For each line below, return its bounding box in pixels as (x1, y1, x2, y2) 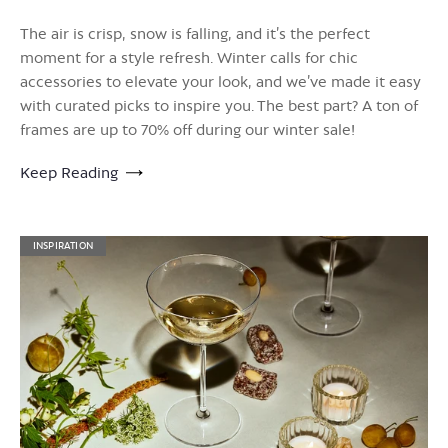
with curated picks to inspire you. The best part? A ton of (20, 95, 418, 115)
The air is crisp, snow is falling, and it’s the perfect (20, 23, 370, 43)
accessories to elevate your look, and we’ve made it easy (20, 71, 421, 91)
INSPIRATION (32, 239, 94, 251)
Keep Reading (20, 162, 118, 182)
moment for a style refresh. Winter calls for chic (20, 47, 358, 67)
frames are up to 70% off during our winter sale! (20, 119, 355, 139)
